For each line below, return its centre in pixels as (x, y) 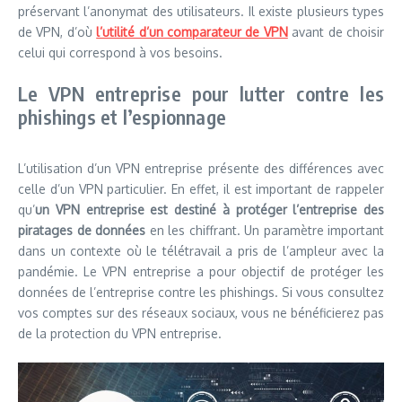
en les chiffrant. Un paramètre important (265, 230)
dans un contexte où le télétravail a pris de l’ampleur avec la (201, 251)
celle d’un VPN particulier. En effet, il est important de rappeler (201, 189)
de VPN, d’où (57, 32)
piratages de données (82, 230)
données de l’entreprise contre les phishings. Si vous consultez (201, 292)
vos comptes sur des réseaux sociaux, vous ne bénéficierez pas (201, 313)
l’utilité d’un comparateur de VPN (192, 32)
